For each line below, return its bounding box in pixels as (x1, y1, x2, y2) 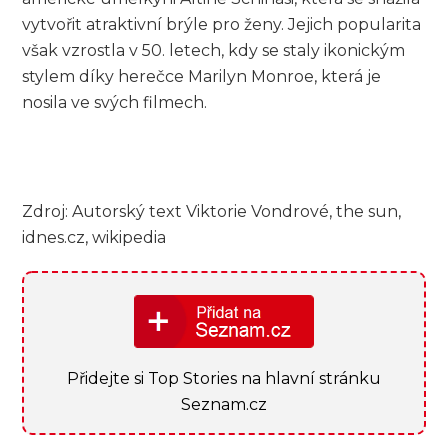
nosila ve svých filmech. (22, 93, 208, 113)
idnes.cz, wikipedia (22, 227, 167, 247)
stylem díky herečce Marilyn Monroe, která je (22, 67, 382, 87)
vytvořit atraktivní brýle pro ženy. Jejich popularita (22, 15, 422, 35)
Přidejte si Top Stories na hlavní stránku (67, 369, 381, 389)
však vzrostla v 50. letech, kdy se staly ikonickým (22, 41, 406, 61)
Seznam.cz (181, 395, 267, 415)
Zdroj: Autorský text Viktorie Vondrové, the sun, (22, 201, 402, 221)
